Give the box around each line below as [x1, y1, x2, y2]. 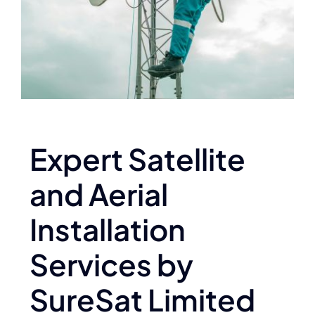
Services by [30, 245, 194, 283]
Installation [30, 210, 186, 247]
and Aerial [30, 174, 169, 212]
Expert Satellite [30, 139, 246, 177]
